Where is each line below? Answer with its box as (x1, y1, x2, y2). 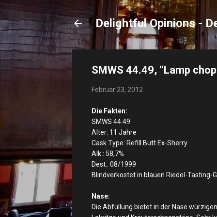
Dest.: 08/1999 (92, 160, 136, 168)
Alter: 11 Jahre (92, 128, 137, 136)
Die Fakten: (92, 107, 127, 115)
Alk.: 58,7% (92, 150, 124, 157)
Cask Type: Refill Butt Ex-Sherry (92, 139, 187, 147)
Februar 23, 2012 (92, 86, 143, 93)
